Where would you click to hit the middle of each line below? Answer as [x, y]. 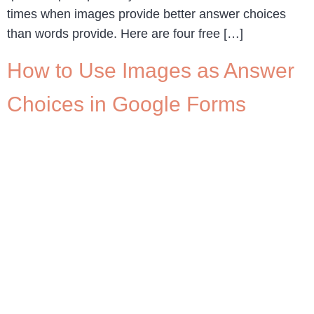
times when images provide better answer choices [146, 14]
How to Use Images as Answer [151, 70]
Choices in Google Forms [127, 104]
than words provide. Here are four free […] [125, 34]
